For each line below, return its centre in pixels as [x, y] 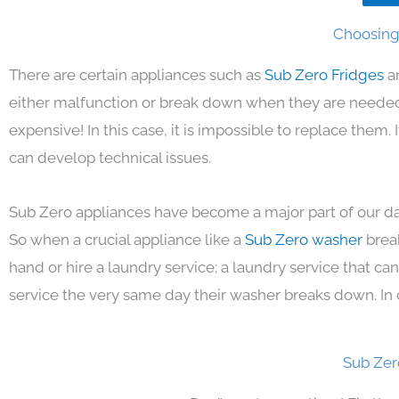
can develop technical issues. [110, 157]
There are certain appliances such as [137, 74]
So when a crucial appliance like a [127, 239]
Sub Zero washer [305, 239]
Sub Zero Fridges [326, 74]
